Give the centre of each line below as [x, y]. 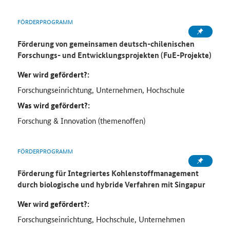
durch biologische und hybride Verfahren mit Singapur [111, 185]
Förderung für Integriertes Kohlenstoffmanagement [108, 173]
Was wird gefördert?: [53, 106]
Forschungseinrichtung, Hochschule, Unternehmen [101, 219]
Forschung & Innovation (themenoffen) [81, 121]
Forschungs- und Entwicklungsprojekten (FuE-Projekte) [114, 55]
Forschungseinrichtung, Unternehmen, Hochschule [101, 90]
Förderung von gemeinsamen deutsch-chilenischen [106, 44]
